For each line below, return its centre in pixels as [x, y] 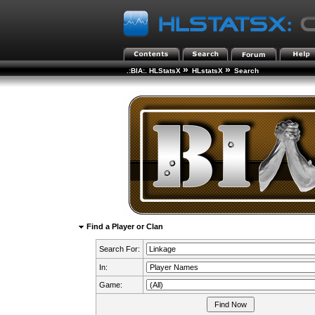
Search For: [119, 249]
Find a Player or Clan [123, 226]
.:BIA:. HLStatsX [153, 71]
